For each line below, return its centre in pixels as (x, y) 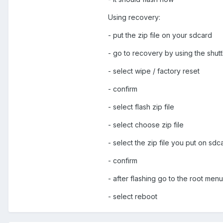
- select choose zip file (146, 125)
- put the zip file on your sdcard (160, 35)
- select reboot (133, 197)
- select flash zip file (141, 107)
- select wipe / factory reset (154, 71)
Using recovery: (134, 17)
